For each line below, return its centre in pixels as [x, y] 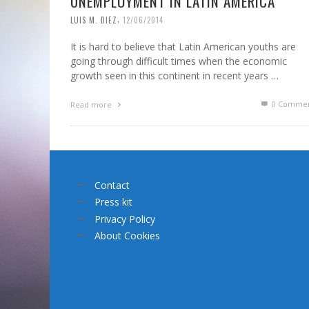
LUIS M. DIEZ [94, 20]
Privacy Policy [125, 219]
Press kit [113, 202]
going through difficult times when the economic [179, 61]
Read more [92, 104]
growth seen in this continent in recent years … [175, 75]
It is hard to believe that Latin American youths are [183, 46]
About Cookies [127, 236]
